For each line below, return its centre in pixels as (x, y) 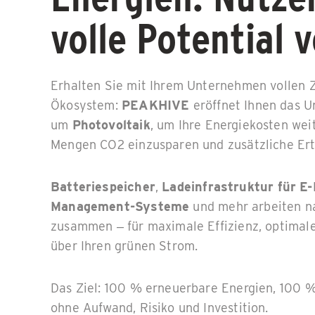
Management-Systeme (120, 206)
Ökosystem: (86, 105)
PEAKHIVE (155, 105)
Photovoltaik (111, 125)
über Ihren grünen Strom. (124, 246)
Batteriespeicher (103, 187)
